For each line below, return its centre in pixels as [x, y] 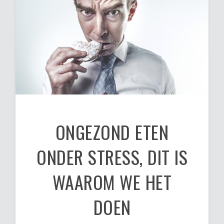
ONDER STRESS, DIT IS [112, 157]
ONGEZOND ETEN [112, 132]
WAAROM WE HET [112, 182]
